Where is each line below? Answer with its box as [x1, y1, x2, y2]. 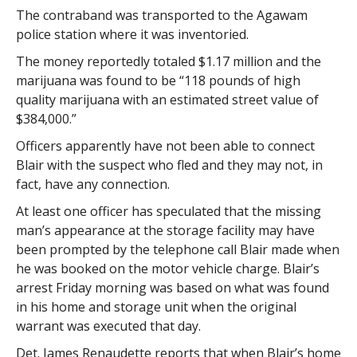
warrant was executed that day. [15, 316, 201, 335]
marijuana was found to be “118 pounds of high [15, 71, 300, 89]
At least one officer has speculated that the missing [15, 202, 321, 220]
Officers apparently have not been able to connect [15, 136, 315, 155]
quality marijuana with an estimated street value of [15, 90, 319, 108]
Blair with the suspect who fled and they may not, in [15, 155, 323, 174]
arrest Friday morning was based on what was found [15, 278, 329, 296]
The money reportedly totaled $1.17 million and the [15, 52, 321, 70]
